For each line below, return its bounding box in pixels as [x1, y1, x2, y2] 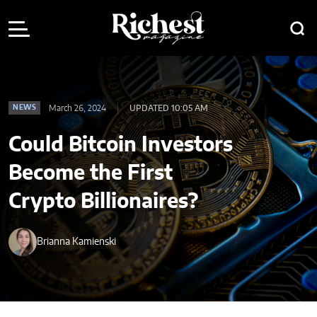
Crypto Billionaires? [8, 192, 203, 213]
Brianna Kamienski [37, 236, 116, 247]
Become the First [8, 163, 173, 185]
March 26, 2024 [49, 103, 106, 113]
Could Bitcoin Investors [8, 135, 233, 156]
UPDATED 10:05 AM [129, 103, 208, 113]
